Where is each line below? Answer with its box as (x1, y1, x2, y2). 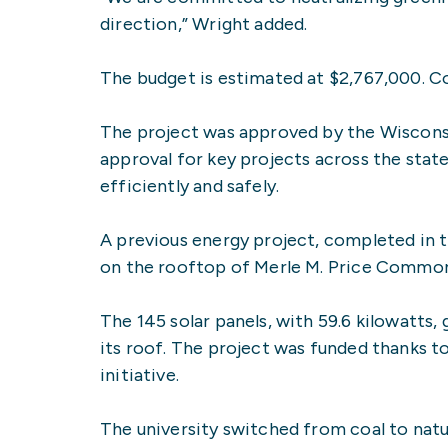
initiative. (100, 363, 179, 386)
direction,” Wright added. (100, 12, 308, 35)
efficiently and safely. (100, 174, 280, 197)
